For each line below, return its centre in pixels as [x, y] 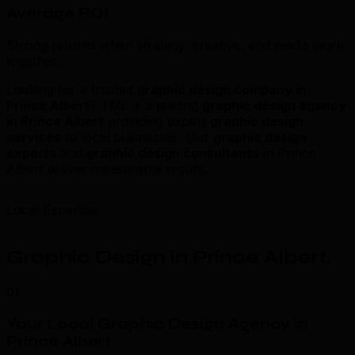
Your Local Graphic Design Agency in [157, 324]
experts [31, 153]
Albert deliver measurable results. [108, 168]
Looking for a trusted [72, 89]
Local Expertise [52, 210]
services [34, 137]
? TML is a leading [146, 105]
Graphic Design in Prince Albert [166, 258]
